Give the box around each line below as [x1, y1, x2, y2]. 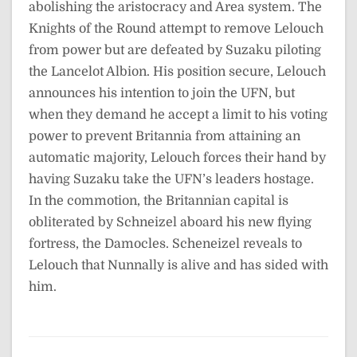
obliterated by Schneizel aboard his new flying [29, 214, 312, 229]
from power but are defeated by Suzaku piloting [29, 42, 321, 57]
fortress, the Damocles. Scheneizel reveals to [29, 236, 302, 251]
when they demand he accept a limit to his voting [29, 107, 328, 122]
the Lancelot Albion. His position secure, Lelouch [29, 64, 326, 79]
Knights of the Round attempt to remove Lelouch [29, 21, 324, 36]
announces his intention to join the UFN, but [29, 85, 295, 100]
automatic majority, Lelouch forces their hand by [29, 150, 326, 165]
